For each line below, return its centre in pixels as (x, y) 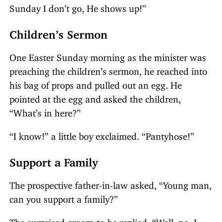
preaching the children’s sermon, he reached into (108, 69)
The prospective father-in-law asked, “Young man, (111, 183)
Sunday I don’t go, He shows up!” (78, 6)
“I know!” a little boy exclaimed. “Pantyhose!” (102, 134)
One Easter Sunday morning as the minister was (108, 55)
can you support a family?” (64, 197)
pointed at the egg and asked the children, (95, 97)
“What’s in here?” (45, 111)
